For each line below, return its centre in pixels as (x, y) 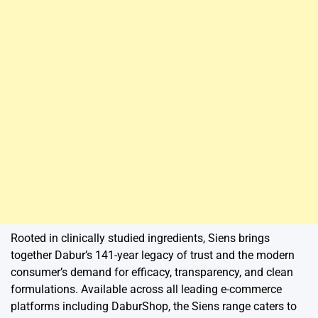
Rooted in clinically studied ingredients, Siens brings (140, 238)
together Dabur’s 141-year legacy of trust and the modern (153, 256)
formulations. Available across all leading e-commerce (146, 290)
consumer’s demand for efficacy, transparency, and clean (152, 273)
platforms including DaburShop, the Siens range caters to (154, 307)
